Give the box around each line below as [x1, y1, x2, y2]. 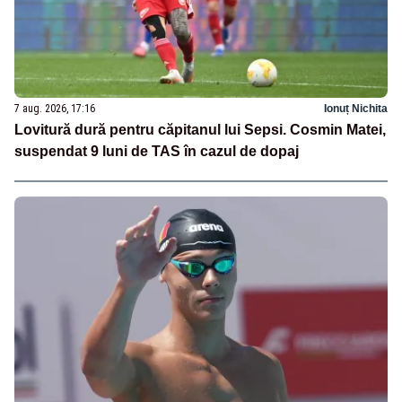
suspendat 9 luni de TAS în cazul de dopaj [14, 143, 299, 159]
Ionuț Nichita [324, 101, 388, 115]
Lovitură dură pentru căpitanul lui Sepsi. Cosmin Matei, [14, 121, 386, 137]
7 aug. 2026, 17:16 [14, 101, 95, 115]
